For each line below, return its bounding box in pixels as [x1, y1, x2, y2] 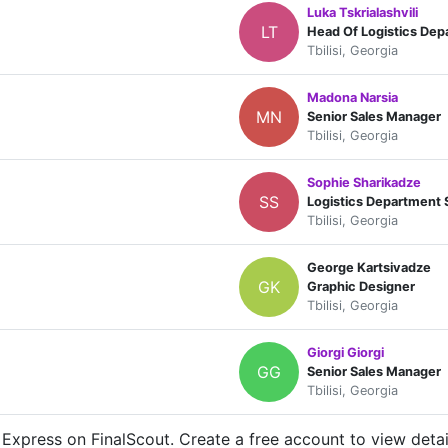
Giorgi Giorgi [307, 345, 384, 361]
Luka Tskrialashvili [307, 5, 418, 21]
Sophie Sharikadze [307, 175, 421, 191]
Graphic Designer [307, 279, 415, 295]
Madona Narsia [307, 90, 398, 106]
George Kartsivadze [307, 260, 431, 276]
